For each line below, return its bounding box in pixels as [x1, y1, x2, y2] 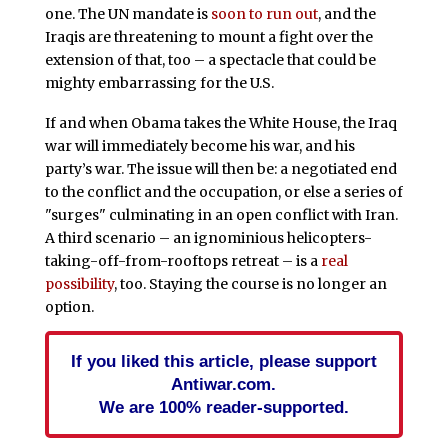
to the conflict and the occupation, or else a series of [44, 182, 403, 201]
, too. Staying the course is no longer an [113, 274, 387, 293]
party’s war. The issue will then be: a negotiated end [44, 159, 397, 178]
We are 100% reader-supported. [98, 396, 349, 417]
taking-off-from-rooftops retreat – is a [44, 251, 321, 270]
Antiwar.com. [171, 373, 277, 394]
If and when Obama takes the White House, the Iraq [44, 113, 397, 132]
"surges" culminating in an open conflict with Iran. [44, 205, 398, 224]
